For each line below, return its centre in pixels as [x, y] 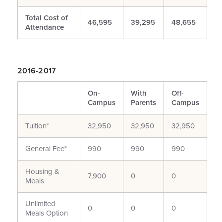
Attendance [45, 27]
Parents [143, 103]
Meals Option [47, 213]
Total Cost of [47, 18]
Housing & [42, 171]
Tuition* [37, 126]
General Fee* [46, 149]
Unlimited [40, 204]
